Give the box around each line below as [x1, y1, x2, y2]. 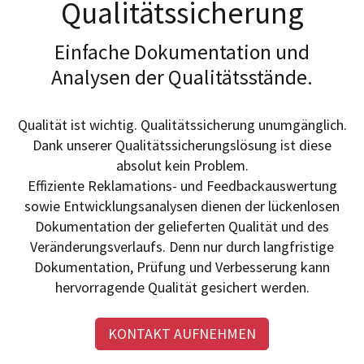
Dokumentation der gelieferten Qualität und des [35, 217, 329, 236]
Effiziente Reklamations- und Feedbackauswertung [27, 176, 337, 196]
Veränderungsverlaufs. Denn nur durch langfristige [30, 237, 334, 257]
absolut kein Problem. [115, 156, 249, 175]
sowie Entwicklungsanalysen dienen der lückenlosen [24, 197, 340, 216]
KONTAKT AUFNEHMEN [108, 324, 256, 344]
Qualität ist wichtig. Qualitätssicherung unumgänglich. [17, 115, 347, 135]
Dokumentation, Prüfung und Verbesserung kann [34, 258, 330, 277]
